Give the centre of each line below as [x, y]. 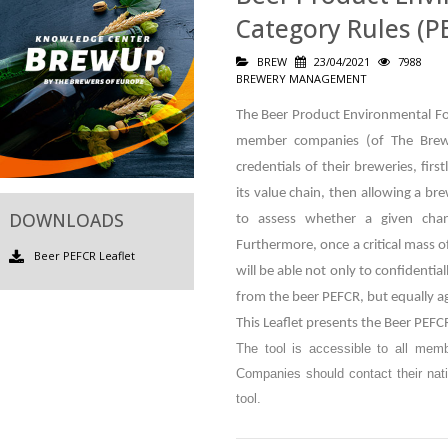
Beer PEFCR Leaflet [84, 255]
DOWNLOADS [66, 220]
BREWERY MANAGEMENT [301, 78]
